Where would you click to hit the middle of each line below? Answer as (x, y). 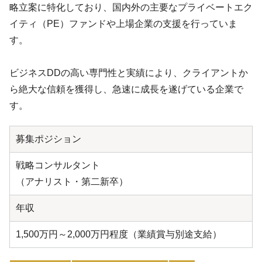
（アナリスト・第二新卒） (72, 182)
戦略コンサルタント (58, 166)
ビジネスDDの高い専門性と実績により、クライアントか (129, 73)
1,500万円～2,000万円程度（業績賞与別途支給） (119, 235)
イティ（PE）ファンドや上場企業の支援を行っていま (123, 24)
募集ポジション (49, 139)
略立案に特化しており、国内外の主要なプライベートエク (131, 8)
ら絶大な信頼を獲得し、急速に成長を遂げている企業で (126, 89)
